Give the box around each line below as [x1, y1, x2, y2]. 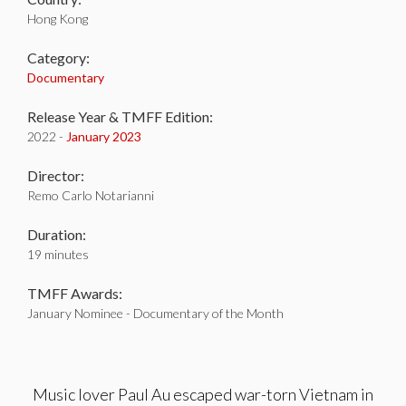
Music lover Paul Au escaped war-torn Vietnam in [33, 384, 373, 404]
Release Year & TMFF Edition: [27, 108, 213, 125]
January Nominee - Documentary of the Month [27, 305, 284, 321]
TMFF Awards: [27, 285, 122, 302]
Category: [27, 49, 90, 66]
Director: [27, 167, 84, 184]
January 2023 [66, 129, 141, 144]
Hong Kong [27, 11, 88, 26]
